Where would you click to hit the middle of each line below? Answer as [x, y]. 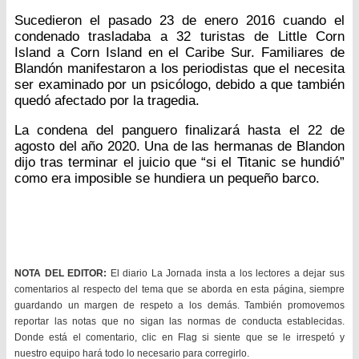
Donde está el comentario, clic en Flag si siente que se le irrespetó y [179, 337]
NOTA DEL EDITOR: [61, 273]
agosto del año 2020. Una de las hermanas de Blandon [179, 146]
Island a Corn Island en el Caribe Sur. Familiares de [179, 52]
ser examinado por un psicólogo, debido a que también [179, 84]
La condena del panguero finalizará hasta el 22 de [179, 130]
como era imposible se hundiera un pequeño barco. [167, 178]
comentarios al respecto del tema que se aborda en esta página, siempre [179, 289]
